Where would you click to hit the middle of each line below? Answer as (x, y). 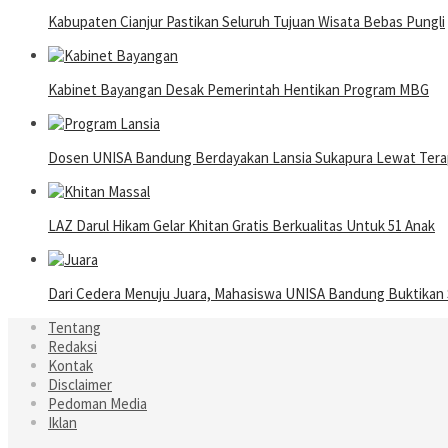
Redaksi (72, 347)
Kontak (70, 366)
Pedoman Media (97, 404)
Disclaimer (80, 385)
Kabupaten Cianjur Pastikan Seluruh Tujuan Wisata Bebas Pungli (246, 22)
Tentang (74, 328)
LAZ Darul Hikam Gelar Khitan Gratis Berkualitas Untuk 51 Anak (241, 226)
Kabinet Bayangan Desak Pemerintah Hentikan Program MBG (238, 90)
